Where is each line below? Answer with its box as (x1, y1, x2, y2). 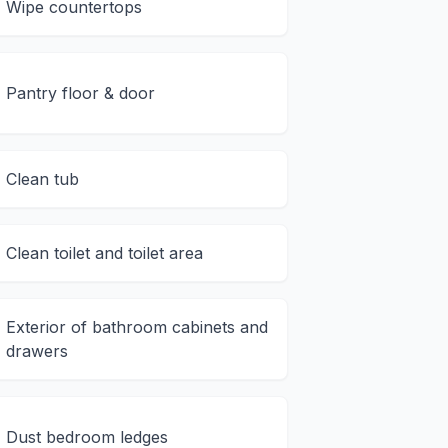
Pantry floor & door (6, 83, 156, 104)
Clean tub (6, 169, 80, 190)
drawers (6, 341, 69, 362)
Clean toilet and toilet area (6, 243, 204, 264)
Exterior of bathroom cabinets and (6, 317, 269, 338)
